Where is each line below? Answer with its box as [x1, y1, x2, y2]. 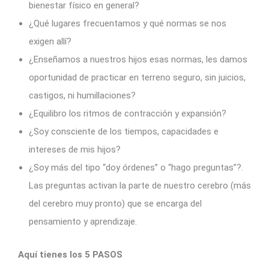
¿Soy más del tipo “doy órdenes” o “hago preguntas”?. [29, 162, 243, 173]
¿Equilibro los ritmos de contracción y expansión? [29, 107, 226, 119]
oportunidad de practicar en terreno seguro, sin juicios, [29, 71, 246, 83]
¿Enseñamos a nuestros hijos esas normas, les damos [29, 53, 247, 65]
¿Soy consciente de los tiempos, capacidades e [29, 125, 219, 137]
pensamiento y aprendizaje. [29, 216, 137, 227]
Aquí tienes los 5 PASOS [18, 249, 122, 260]
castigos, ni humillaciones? [29, 89, 136, 101]
